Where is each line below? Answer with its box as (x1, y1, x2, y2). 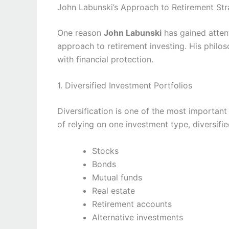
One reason (57, 27, 104, 38)
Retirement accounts (92, 198, 172, 209)
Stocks (92, 145, 119, 156)
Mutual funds (92, 172, 142, 182)
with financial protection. (57, 54, 153, 64)
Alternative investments (92, 212, 183, 222)
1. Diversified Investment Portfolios (57, 80, 192, 91)
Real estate (92, 185, 135, 196)
